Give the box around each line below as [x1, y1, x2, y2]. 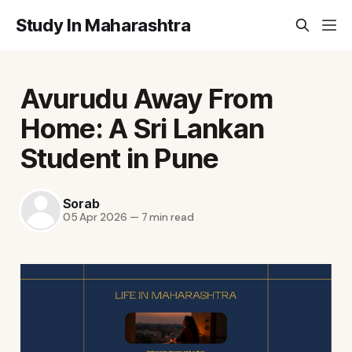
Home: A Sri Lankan [20, 111, 265, 145]
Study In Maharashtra [16, 15, 191, 35]
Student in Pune [20, 141, 219, 174]
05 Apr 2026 [62, 211, 127, 225]
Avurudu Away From [20, 81, 273, 115]
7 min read [138, 211, 194, 225]
